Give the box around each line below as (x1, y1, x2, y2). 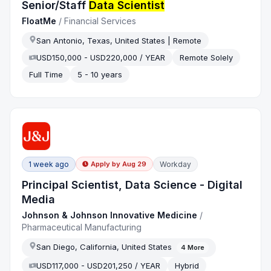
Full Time (29, 69, 64, 79)
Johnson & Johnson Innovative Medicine (22, 209, 198, 220)
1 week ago (28, 159, 70, 169)
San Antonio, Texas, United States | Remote (36, 35, 202, 45)
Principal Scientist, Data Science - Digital (22, 178, 243, 191)
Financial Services (64, 15, 137, 26)
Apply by (91, 160, 121, 169)
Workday (160, 159, 192, 169)
